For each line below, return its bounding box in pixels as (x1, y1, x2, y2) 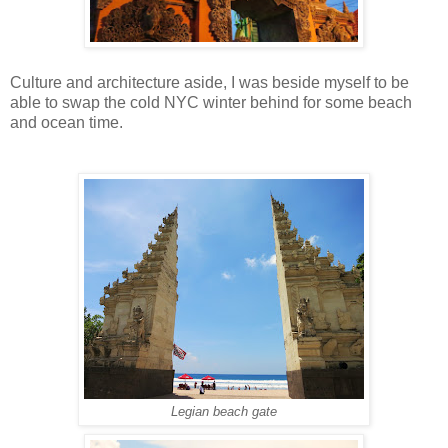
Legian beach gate (171, 405, 277, 420)
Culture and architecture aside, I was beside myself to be (10, 74, 409, 92)
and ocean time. (10, 114, 127, 132)
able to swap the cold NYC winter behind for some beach (10, 94, 412, 112)
